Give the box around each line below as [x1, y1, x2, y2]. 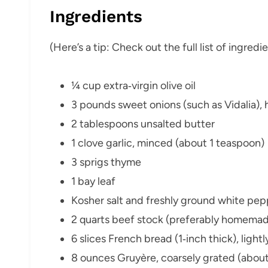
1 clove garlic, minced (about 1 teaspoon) [71, 136, 264, 150]
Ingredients [50, 6, 142, 26]
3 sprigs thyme [71, 155, 141, 169]
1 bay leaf [71, 174, 115, 188]
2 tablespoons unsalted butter [71, 117, 215, 130]
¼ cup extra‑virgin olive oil [71, 78, 196, 92]
